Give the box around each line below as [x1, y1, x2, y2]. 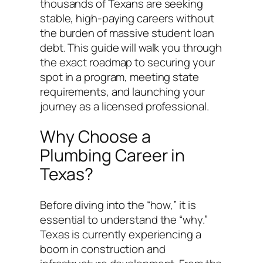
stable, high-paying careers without [40, 10, 214, 26]
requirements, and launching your [40, 83, 205, 99]
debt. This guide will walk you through [40, 39, 222, 55]
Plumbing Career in [40, 144, 186, 167]
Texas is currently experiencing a [40, 226, 201, 242]
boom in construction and [40, 241, 166, 257]
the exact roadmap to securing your [40, 54, 215, 70]
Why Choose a [40, 125, 151, 149]
